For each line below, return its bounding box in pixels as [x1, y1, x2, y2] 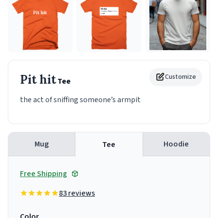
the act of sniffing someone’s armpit [20, 94, 141, 106]
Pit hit [20, 72, 56, 88]
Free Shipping [20, 168, 67, 180]
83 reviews [59, 188, 95, 199]
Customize [165, 72, 196, 82]
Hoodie [163, 139, 189, 150]
